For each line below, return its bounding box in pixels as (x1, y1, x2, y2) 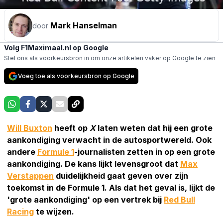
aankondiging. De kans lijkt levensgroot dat (7, 158, 180, 169)
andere (7, 146, 37, 157)
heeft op (52, 122, 90, 133)
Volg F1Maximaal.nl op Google (4, 43, 109, 52)
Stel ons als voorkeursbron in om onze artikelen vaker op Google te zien (4, 54, 216, 62)
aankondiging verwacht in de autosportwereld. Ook (7, 134, 212, 145)
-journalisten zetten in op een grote (74, 146, 215, 157)
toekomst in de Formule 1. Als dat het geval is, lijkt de (7, 182, 215, 193)
